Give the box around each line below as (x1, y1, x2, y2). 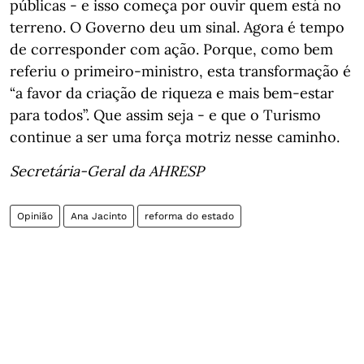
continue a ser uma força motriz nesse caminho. (10, 128, 340, 146)
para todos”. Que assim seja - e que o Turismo (10, 106, 321, 124)
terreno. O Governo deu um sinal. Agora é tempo (10, 18, 344, 37)
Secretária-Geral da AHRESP (10, 162, 204, 180)
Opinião (17, 210, 53, 222)
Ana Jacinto (71, 210, 127, 222)
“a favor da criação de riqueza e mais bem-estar (10, 84, 334, 102)
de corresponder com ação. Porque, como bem (10, 40, 333, 58)
